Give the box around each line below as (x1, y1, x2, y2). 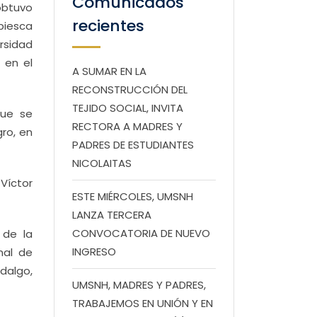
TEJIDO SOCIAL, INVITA (72, 100, 183, 115)
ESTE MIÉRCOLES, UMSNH (72, 189, 193, 204)
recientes (72, 15, 144, 37)
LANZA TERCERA (72, 207, 151, 222)
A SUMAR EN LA (72, 64, 146, 79)
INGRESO (72, 244, 116, 259)
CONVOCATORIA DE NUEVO (72, 226, 210, 241)
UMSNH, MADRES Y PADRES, (72, 277, 206, 292)
